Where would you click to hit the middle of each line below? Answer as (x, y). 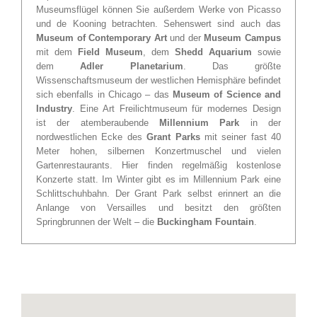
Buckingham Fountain (206, 221)
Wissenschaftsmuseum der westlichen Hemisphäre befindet (158, 80)
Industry (54, 108)
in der (260, 122)
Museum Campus (243, 38)
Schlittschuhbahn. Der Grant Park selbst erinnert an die (158, 193)
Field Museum (110, 52)
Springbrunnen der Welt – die (97, 221)
